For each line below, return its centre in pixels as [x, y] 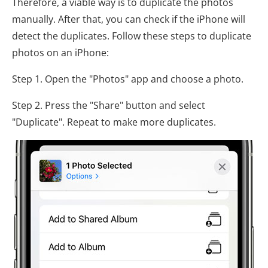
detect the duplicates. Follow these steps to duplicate [132, 36]
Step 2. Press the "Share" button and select [109, 105]
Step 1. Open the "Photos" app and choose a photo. [128, 79]
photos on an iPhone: [60, 53]
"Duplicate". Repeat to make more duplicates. [114, 122]
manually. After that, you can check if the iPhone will [129, 19]
